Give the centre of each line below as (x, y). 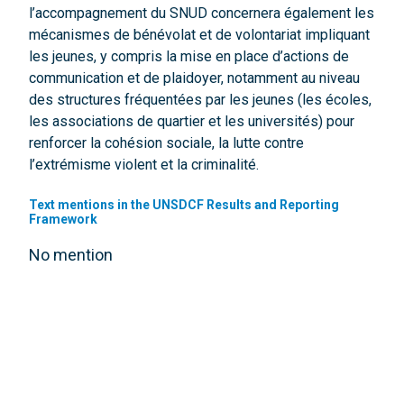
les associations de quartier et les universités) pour (192, 122)
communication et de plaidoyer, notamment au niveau (194, 78)
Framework (63, 220)
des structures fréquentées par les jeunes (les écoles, (200, 100)
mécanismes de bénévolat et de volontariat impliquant (199, 35)
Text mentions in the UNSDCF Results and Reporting (184, 205)
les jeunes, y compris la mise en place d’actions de (189, 57)
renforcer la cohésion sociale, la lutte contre (166, 143)
